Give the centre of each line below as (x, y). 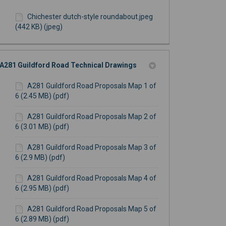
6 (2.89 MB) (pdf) (42, 219)
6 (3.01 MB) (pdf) (42, 127)
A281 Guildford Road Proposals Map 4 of (92, 178)
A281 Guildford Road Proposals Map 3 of (92, 148)
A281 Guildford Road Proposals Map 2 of (92, 117)
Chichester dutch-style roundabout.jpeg (90, 17)
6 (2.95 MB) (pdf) (42, 188)
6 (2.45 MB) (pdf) (42, 96)
